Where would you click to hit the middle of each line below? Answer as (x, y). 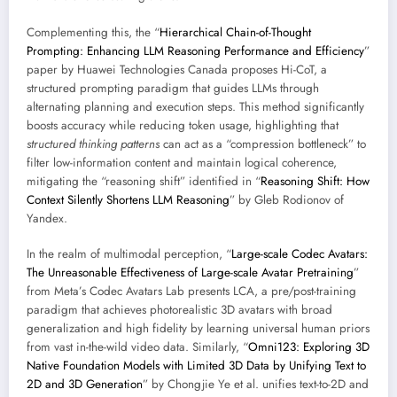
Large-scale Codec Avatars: (300, 253)
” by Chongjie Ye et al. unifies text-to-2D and (256, 384)
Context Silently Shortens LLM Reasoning (128, 199)
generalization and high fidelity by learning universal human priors (198, 328)
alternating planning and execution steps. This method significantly (195, 106)
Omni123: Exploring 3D (309, 346)
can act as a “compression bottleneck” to (263, 144)
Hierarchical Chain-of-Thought (235, 32)
